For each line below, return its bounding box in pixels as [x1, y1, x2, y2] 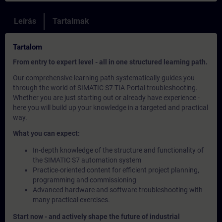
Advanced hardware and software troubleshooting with [33, 186, 203, 194]
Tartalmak [53, 16, 89, 26]
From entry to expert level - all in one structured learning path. [13, 58, 208, 66]
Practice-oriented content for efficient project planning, [33, 166, 199, 174]
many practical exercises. [33, 196, 110, 204]
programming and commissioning [33, 176, 136, 184]
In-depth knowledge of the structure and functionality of [33, 146, 204, 154]
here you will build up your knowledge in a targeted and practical [13, 104, 208, 111]
